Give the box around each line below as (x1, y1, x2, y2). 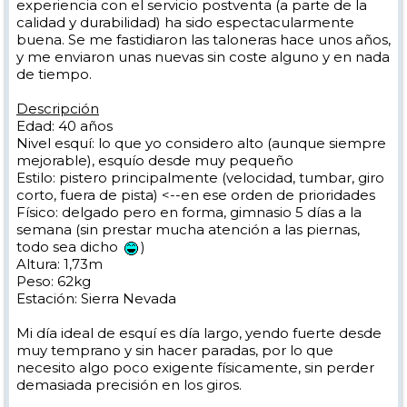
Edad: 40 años (16, 117, 113, 134)
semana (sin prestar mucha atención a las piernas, (16, 221, 360, 238)
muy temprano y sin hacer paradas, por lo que (16, 342, 333, 359)
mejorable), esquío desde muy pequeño (16, 152, 293, 169)
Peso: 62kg (16, 273, 91, 290)
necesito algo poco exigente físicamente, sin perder (16, 359, 374, 376)
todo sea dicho (16, 238, 122, 255)
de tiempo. (16, 65, 92, 83)
